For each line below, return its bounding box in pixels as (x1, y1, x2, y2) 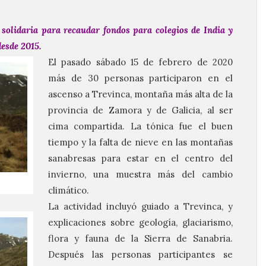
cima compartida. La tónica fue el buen (48, 121, 233, 132)
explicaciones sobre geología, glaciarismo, (48, 217, 233, 228)
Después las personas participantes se (48, 249, 233, 260)
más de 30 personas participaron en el (48, 72, 233, 84)
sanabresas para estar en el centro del (48, 153, 233, 164)
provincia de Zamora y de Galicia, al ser (48, 104, 233, 116)
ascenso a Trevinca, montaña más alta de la (48, 88, 233, 100)
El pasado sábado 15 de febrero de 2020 (48, 56, 233, 68)
